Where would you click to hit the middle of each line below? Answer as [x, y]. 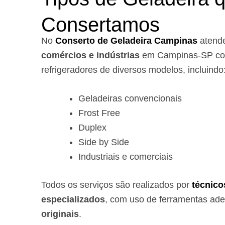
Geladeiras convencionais [130, 99]
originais [60, 214]
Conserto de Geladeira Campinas [126, 40]
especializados [73, 200]
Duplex [92, 128]
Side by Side [104, 142]
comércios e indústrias [92, 55]
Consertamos [100, 24]
